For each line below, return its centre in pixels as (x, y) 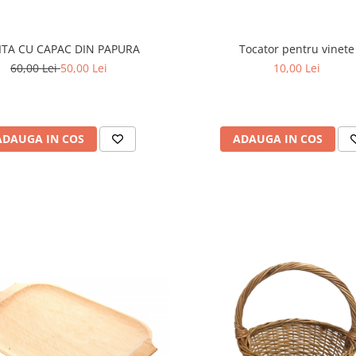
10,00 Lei (297, 68)
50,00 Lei (83, 68)
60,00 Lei (35, 68)
